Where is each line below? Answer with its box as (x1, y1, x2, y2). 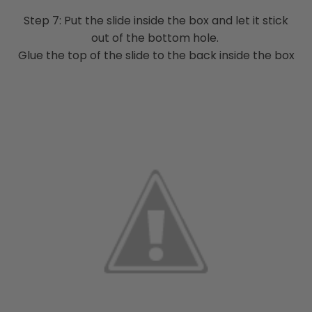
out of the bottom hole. (91, 29, 221, 46)
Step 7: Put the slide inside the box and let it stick (24, 12, 288, 29)
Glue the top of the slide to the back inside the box (17, 47, 295, 63)
